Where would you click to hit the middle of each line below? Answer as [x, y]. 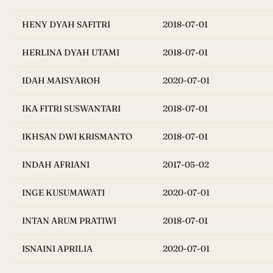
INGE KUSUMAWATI [63, 193]
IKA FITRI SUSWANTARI [71, 109]
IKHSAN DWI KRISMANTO [77, 137]
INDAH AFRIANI [56, 165]
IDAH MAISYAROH [61, 81]
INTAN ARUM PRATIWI [69, 221]
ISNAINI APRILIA [57, 249]
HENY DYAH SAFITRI [66, 25]
